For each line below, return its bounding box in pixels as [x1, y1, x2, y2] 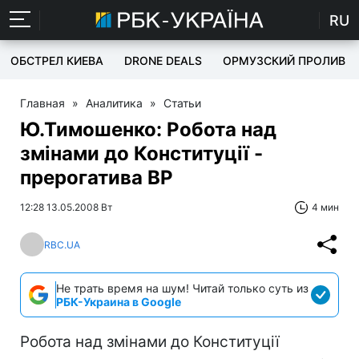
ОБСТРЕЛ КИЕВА [10, 54, 103, 67]
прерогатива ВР [20, 166, 173, 189]
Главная [20, 96, 65, 110]
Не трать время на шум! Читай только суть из [56, 281, 309, 295]
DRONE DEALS [124, 54, 202, 67]
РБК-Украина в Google [56, 295, 181, 309]
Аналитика [86, 96, 143, 110]
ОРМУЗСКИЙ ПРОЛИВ [223, 54, 345, 67]
